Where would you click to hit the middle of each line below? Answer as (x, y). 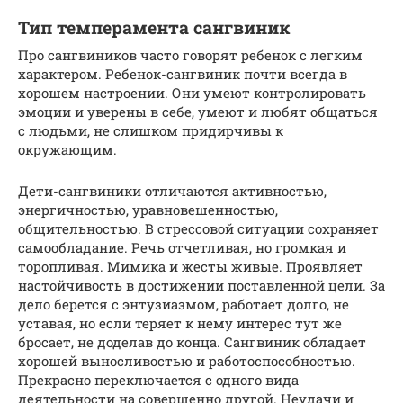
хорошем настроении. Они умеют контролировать (192, 92)
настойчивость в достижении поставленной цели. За (201, 285)
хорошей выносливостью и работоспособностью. (187, 360)
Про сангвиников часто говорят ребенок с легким (190, 54)
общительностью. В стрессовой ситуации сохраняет (198, 228)
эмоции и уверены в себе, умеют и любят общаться (198, 111)
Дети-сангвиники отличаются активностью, (172, 190)
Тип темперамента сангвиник (154, 27)
